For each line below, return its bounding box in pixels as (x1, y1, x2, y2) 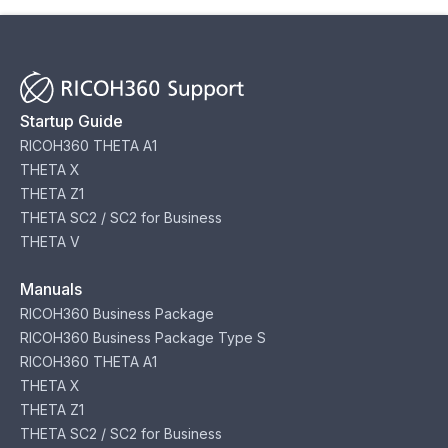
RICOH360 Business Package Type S (20, 329, 266, 346)
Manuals (20, 279, 82, 299)
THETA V (20, 233, 80, 250)
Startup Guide (20, 111, 123, 131)
